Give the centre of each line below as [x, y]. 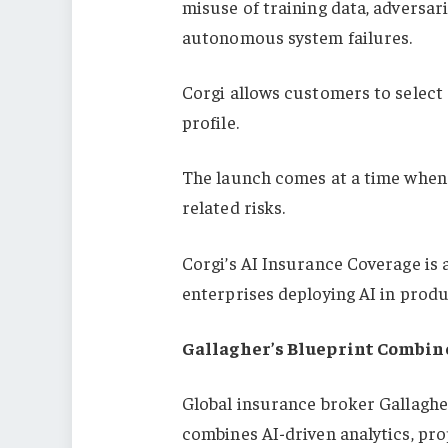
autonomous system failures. [297, 36]
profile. [210, 122]
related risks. [233, 207]
